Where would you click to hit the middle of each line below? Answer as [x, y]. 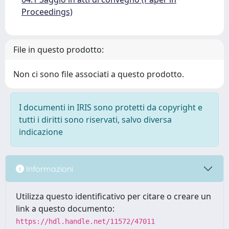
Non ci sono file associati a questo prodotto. [99, 74]
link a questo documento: [65, 209]
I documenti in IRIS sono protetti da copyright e [111, 107]
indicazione [41, 132]
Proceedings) [47, 12]
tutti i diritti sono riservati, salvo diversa [95, 120]
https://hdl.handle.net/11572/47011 [85, 221]
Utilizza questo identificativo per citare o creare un [113, 196]
